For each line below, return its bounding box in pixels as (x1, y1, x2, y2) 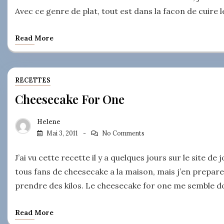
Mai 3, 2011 (46, 129, 78, 137)
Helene (37, 117, 60, 125)
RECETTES (15, 76, 50, 84)
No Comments (101, 129, 144, 137)
